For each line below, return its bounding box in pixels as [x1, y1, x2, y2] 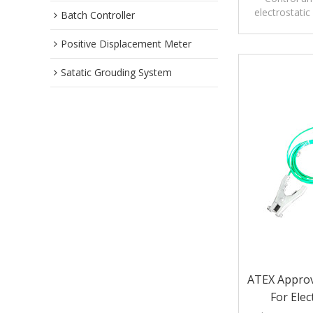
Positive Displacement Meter [61, 37, 191, 50]
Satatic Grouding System [61, 66, 172, 79]
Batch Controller [61, 8, 135, 22]
